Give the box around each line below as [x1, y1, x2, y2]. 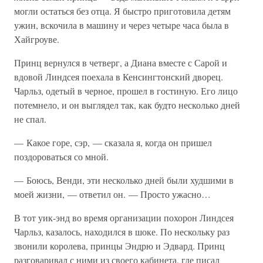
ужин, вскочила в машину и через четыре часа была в [14, 19, 229, 31]
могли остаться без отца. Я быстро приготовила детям [14, 5, 231, 17]
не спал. [14, 113, 46, 125]
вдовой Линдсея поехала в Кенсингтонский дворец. [14, 70, 223, 83]
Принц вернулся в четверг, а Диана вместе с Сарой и [14, 56, 227, 69]
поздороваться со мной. [14, 150, 109, 163]
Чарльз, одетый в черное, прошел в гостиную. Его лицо [14, 85, 238, 97]
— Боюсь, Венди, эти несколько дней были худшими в [14, 174, 234, 186]
